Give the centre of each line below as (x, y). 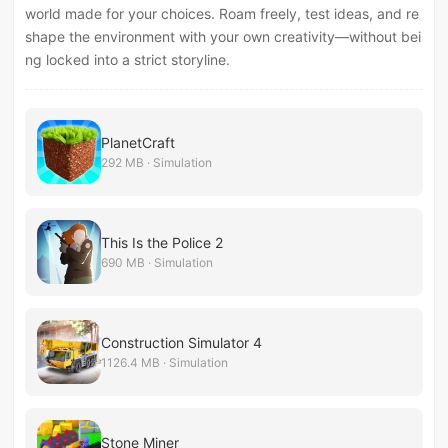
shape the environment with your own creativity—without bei (223, 36)
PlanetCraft (138, 142)
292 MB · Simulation (157, 162)
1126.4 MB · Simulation (165, 362)
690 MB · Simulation (157, 262)
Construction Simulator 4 (182, 342)
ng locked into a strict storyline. (128, 59)
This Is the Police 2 (162, 242)
